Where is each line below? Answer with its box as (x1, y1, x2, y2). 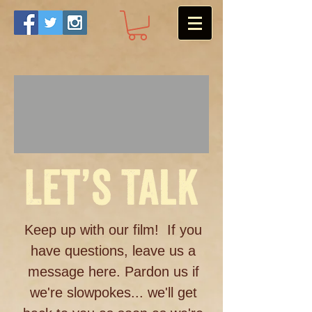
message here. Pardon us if (27, 264, 199, 279)
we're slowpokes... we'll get (29, 285, 197, 300)
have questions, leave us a (31, 243, 196, 258)
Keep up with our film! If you (24, 222, 202, 237)
